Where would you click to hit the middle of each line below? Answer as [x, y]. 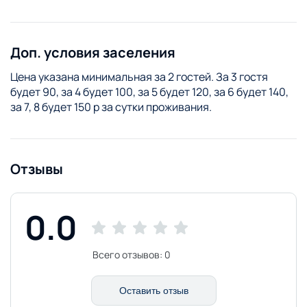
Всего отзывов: [128, 254]
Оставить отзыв [153, 290]
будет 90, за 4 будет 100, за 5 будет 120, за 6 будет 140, [149, 91]
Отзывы [37, 169]
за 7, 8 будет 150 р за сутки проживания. [111, 107]
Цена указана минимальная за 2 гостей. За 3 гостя [139, 76]
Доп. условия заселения [93, 52]
